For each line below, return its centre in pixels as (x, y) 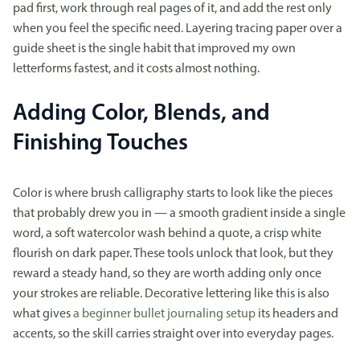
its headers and (297, 315)
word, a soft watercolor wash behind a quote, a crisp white (167, 234)
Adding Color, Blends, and (141, 114)
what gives (43, 315)
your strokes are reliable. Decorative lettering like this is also (171, 295)
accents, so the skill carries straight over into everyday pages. (173, 335)
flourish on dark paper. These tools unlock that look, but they (173, 254)
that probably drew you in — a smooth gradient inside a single (179, 214)
